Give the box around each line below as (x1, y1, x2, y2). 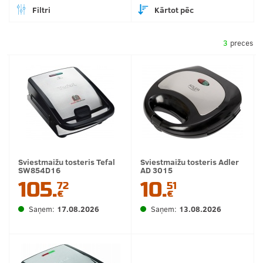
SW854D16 (18, 164, 60, 176)
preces (228, 38, 254, 48)
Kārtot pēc (154, 4, 194, 15)
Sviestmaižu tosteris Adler (140, 156, 239, 167)
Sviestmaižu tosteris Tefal (18, 156, 115, 167)
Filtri (32, 4, 50, 15)
